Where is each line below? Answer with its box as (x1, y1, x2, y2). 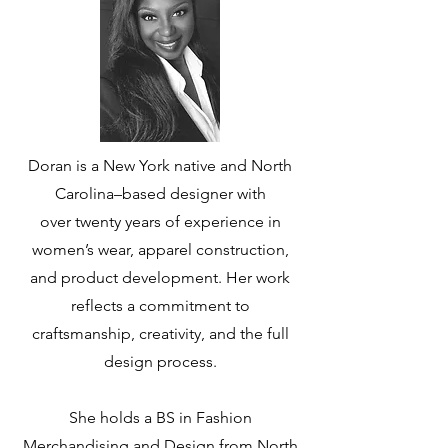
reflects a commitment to (70, 296, 250, 315)
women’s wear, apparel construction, (31, 240, 289, 259)
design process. (103, 352, 217, 371)
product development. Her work (61, 268, 290, 287)
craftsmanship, (31, 324, 139, 343)
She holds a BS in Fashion (68, 408, 252, 427)
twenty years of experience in (74, 212, 281, 231)
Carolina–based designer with (54, 184, 266, 203)
